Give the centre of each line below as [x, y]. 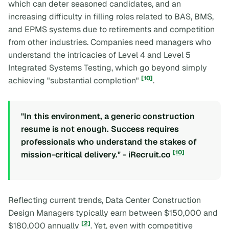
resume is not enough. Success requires [100, 129]
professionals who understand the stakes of [109, 142]
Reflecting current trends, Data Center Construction [105, 200]
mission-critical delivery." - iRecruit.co [97, 155]
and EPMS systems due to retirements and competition [111, 30]
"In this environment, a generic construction [108, 117]
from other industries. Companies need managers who [110, 42]
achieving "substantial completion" [75, 81]
